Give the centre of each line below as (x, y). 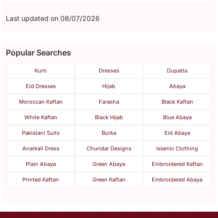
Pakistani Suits (41, 133)
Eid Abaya (177, 133)
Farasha (109, 101)
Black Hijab (109, 117)
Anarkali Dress (41, 148)
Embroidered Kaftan (177, 164)
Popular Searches (39, 52)
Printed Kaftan (41, 179)
